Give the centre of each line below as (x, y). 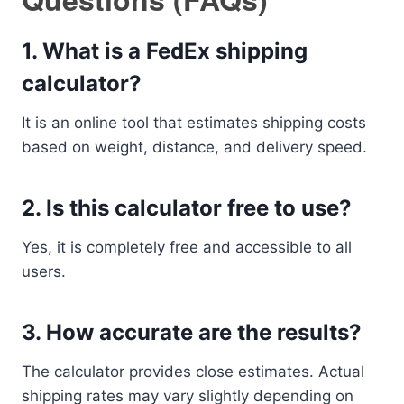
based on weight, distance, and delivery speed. (194, 147)
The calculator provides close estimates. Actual (193, 372)
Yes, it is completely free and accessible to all (187, 247)
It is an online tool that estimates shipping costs (194, 123)
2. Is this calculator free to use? (187, 208)
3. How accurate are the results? (192, 332)
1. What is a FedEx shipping (165, 51)
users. (44, 271)
